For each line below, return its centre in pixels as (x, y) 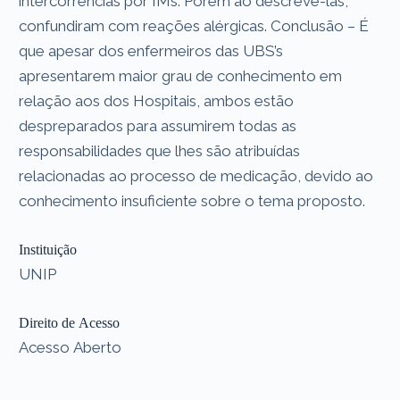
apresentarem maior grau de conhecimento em (181, 75)
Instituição (48, 249)
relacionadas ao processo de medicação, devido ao (196, 175)
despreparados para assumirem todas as (158, 125)
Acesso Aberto (71, 347)
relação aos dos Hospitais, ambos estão (157, 100)
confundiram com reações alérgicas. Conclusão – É (194, 25)
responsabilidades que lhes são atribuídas (160, 150)
